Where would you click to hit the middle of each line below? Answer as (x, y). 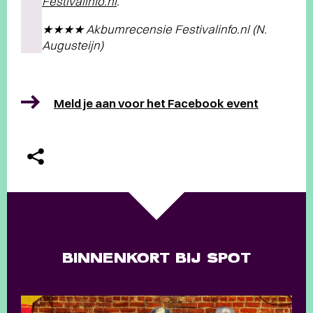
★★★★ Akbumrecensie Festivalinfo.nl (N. (154, 29)
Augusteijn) (73, 45)
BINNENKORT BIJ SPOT (156, 258)
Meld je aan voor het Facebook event (156, 103)
